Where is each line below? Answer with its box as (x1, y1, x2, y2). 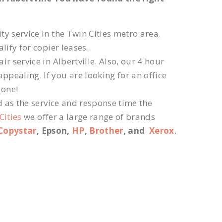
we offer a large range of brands (21, 111, 156, 122)
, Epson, (36, 125, 72, 136)
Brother (89, 125, 123, 136)
